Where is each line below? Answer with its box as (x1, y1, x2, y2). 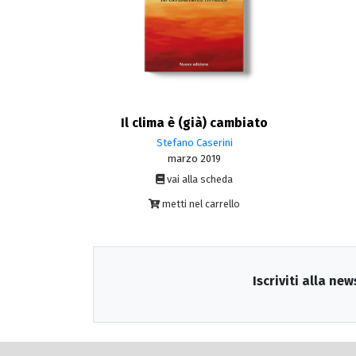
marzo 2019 (168, 152, 221, 164)
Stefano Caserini (156, 136, 233, 149)
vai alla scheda (164, 172, 233, 185)
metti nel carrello (160, 197, 240, 210)
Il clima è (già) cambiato (121, 114, 268, 130)
